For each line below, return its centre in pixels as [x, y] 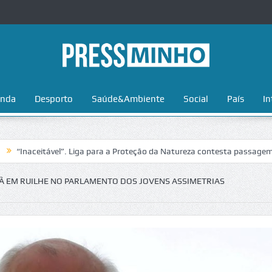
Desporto [53, 99]
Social [195, 99]
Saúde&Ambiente [128, 99]
